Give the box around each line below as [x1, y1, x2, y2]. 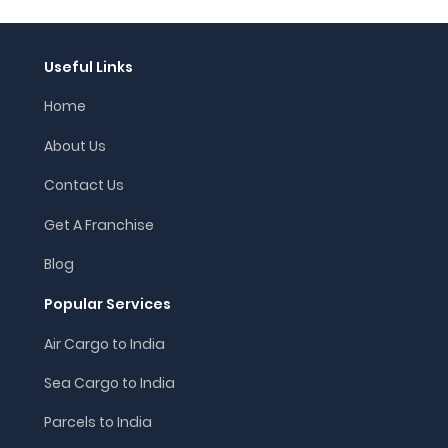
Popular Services [44, 294, 171, 315]
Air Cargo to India [44, 333, 165, 354]
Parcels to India [44, 412, 152, 433]
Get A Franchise [44, 214, 154, 235]
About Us [44, 135, 106, 156]
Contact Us [44, 175, 124, 196]
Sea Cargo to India [44, 373, 175, 394]
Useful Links [44, 57, 133, 78]
